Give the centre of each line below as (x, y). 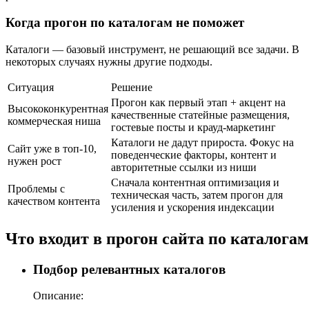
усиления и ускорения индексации (193, 207)
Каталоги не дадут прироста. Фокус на (202, 142)
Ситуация (31, 87)
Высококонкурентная (58, 108)
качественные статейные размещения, (200, 114)
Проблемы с (36, 188)
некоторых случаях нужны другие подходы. (109, 61)
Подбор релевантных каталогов (129, 269)
